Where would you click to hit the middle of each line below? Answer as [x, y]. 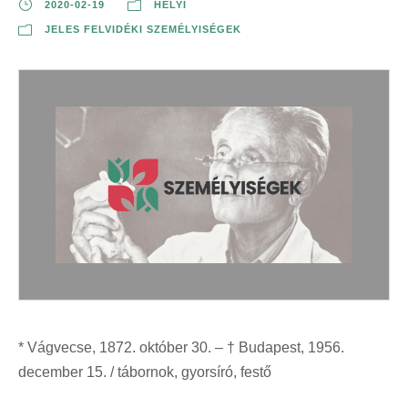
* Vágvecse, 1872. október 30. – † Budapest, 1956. [181, 347]
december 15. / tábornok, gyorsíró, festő [145, 372]
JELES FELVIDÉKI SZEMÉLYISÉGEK [143, 30]
